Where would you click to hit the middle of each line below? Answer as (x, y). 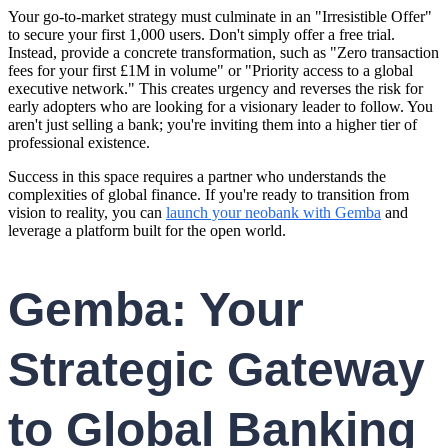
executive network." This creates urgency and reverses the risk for (215, 89)
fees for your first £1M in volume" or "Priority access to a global (210, 71)
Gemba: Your (156, 310)
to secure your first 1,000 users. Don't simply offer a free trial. (201, 35)
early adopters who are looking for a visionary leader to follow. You (220, 107)
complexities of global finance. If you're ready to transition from (208, 195)
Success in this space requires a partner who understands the (197, 177)
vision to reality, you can (87, 213)
